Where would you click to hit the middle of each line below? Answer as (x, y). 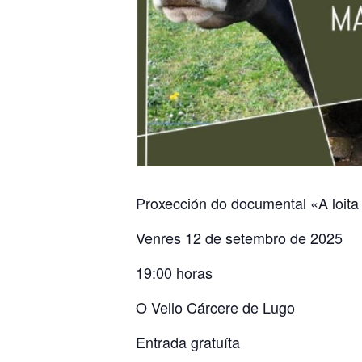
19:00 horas (174, 272)
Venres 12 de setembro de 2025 (239, 237)
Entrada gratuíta (188, 341)
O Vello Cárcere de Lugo (215, 307)
